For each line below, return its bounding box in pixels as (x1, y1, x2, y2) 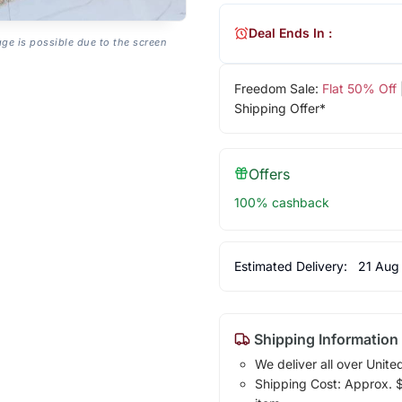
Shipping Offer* (233, 100, 326, 116)
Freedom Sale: (233, 80, 322, 96)
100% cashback (233, 194, 329, 210)
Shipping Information (249, 329, 398, 348)
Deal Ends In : (248, 25, 332, 41)
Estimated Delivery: (233, 258, 351, 274)
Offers (248, 164, 290, 183)
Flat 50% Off (321, 80, 397, 96)
